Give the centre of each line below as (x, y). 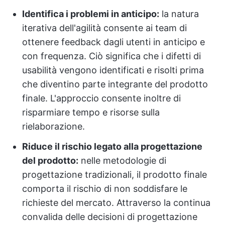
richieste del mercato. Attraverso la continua (116, 203)
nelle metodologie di (122, 160)
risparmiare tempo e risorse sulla (91, 112)
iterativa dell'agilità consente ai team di (104, 28)
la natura (179, 14)
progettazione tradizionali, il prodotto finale (115, 175)
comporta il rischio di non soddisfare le (105, 189)
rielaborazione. (53, 126)
